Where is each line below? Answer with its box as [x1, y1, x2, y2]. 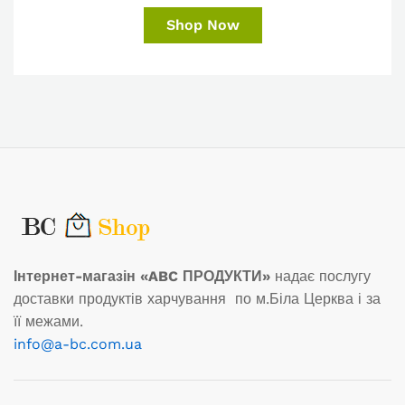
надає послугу [270, 268, 371, 286]
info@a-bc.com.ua [14, 335, 142, 353]
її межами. [14, 313, 83, 331]
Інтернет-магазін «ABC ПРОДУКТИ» [14, 268, 270, 286]
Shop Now [165, 16, 240, 33]
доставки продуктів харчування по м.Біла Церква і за [14, 290, 381, 308]
